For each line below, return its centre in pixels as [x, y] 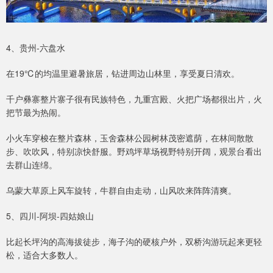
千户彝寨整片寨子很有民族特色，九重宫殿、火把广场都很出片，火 [134, 98]
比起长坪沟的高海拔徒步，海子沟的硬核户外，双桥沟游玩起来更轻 [134, 241]
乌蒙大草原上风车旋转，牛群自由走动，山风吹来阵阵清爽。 [121, 190]
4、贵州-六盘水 [36, 47]
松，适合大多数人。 [44, 254]
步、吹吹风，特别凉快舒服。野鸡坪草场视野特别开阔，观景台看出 [134, 151]
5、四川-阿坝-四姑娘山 [50, 215]
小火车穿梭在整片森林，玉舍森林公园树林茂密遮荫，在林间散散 [130, 137]
